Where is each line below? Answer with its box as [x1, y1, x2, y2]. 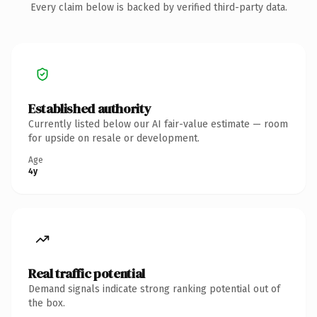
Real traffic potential [28, 264, 145, 282]
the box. [28, 296, 65, 309]
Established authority [28, 99, 151, 117]
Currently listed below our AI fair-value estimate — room [28, 117, 288, 130]
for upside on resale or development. [28, 132, 200, 144]
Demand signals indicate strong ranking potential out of [28, 282, 280, 295]
